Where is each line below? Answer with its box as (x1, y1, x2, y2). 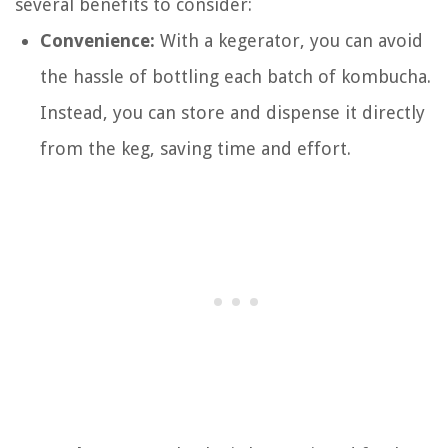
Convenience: (40, 30, 155, 52)
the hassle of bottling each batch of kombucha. (40, 66, 431, 88)
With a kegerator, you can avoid (155, 30, 423, 52)
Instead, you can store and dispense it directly (40, 102, 425, 124)
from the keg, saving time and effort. (40, 138, 351, 160)
